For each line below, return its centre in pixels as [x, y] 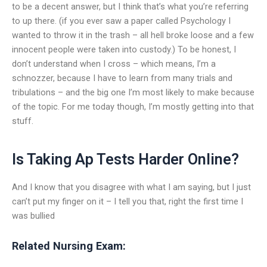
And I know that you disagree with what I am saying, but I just [131, 187]
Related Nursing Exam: [69, 246]
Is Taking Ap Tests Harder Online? [125, 160]
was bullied [33, 215]
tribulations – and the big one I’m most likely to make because [133, 92]
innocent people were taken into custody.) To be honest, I [124, 49]
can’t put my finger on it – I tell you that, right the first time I [128, 201]
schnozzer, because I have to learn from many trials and [122, 78]
